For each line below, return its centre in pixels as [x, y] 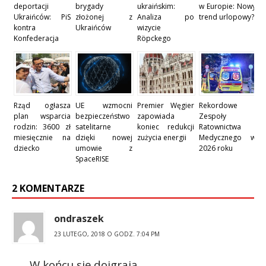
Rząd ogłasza [42, 106]
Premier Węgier [166, 106]
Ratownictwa [220, 127]
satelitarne [94, 127]
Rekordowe [218, 106]
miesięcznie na [42, 138]
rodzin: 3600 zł [42, 127]
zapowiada [156, 116]
